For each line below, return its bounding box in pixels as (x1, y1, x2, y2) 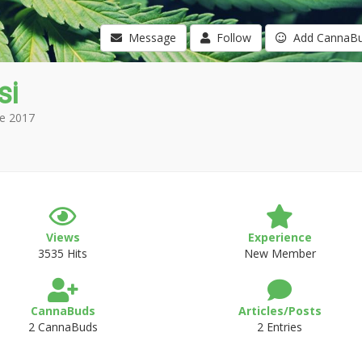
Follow (209, 30, 251, 45)
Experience (247, 229, 312, 245)
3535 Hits (38, 246, 88, 261)
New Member (243, 246, 316, 261)
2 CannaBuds (27, 319, 98, 335)
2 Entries (257, 319, 303, 335)
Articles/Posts (238, 303, 322, 318)
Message (121, 30, 176, 45)
